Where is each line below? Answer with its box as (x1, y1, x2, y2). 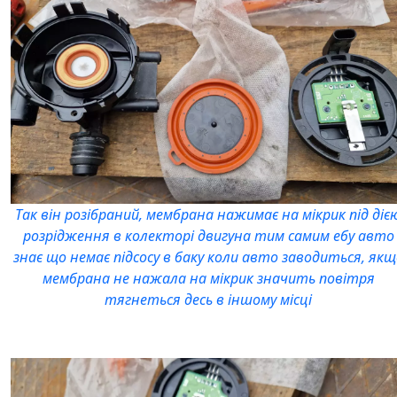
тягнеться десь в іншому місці (105, 289, 313, 309)
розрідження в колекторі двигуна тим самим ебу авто (23, 225, 394, 245)
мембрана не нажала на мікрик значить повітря (43, 268, 375, 288)
